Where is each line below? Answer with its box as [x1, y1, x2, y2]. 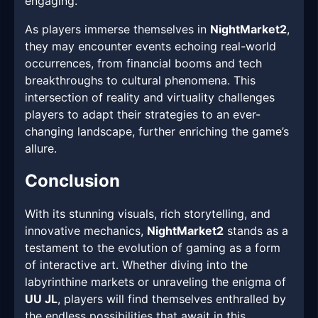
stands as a [224, 224, 288, 238]
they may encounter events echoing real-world [25, 39, 276, 54]
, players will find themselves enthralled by [57, 292, 286, 307]
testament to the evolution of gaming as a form [25, 241, 280, 256]
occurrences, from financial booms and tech [25, 56, 262, 71]
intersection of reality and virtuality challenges [25, 90, 275, 105]
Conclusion [25, 170, 120, 192]
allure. [25, 141, 57, 156]
